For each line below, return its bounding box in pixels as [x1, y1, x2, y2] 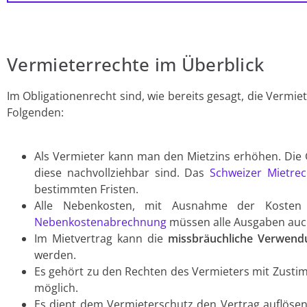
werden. [34, 247, 76, 263]
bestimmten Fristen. [34, 182, 138, 197]
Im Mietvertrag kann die [34, 231, 168, 247]
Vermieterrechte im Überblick [7, 52, 265, 77]
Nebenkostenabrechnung [34, 214, 167, 230]
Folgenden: [7, 105, 64, 121]
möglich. [34, 280, 78, 296]
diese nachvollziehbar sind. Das [34, 165, 210, 181]
